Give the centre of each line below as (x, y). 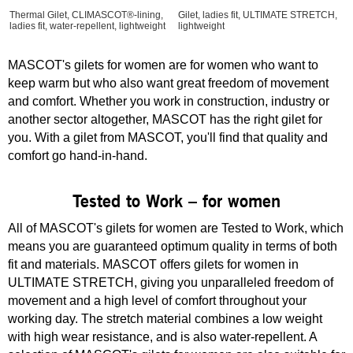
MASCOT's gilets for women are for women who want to (163, 65)
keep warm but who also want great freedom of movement (168, 83)
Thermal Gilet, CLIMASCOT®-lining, (86, 15)
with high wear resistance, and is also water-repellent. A (162, 337)
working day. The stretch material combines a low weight (165, 319)
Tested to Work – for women (176, 201)
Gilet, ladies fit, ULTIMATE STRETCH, (258, 15)
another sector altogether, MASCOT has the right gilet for (165, 119)
